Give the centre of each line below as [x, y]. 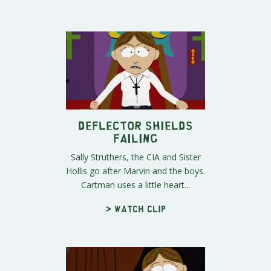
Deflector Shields [135, 125]
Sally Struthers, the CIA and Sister [135, 157]
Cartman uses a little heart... [135, 185]
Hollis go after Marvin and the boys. [135, 171]
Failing [135, 138]
